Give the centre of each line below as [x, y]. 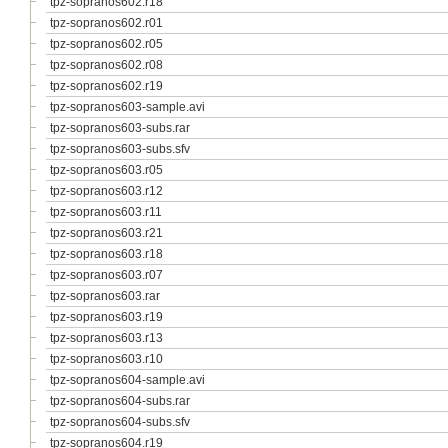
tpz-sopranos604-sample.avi [127, 380]
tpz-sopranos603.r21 [106, 233]
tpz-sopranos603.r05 [106, 170]
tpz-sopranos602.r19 [106, 86]
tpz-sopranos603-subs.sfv [120, 149]
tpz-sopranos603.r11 [106, 212]
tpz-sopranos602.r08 [106, 65]
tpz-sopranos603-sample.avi [127, 107]
